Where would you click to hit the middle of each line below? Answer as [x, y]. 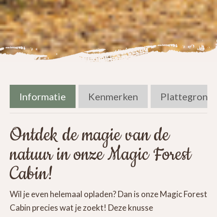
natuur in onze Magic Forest [100, 155]
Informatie [43, 97]
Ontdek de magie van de [89, 135]
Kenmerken [113, 97]
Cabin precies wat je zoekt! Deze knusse [81, 208]
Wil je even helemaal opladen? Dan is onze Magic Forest [108, 194]
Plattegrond [187, 97]
